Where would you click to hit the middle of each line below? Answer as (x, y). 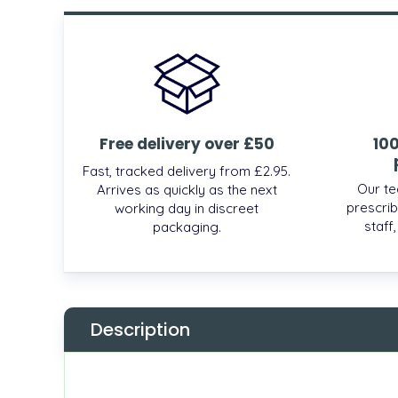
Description (140, 329)
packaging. (187, 227)
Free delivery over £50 (187, 143)
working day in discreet (187, 208)
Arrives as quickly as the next (187, 189)
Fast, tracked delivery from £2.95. (187, 171)
